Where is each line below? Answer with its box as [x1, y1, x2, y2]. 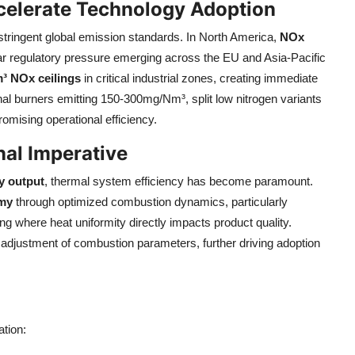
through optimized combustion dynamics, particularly [13, 195, 288, 208]
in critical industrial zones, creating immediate [81, 71, 318, 85]
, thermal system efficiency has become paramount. [44, 174, 313, 188]
